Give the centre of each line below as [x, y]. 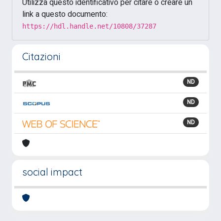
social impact [52, 172]
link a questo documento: [65, 14]
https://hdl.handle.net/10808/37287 [89, 26]
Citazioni [41, 56]
